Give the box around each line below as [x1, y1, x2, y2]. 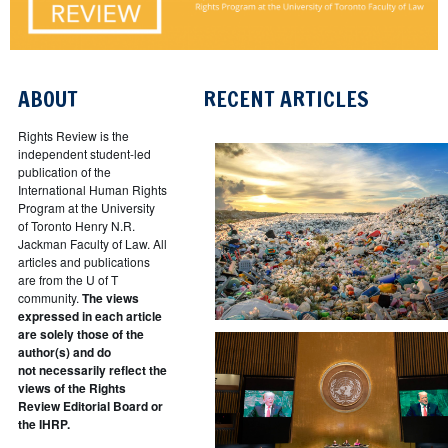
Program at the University [18, 198, 155, 216]
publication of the [18, 162, 111, 180]
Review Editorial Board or [18, 396, 163, 415]
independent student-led [18, 144, 151, 162]
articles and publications [18, 252, 150, 270]
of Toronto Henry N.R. [18, 216, 135, 234]
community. [18, 288, 82, 306]
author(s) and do [18, 342, 111, 361]
